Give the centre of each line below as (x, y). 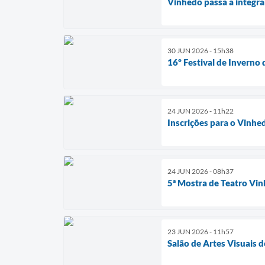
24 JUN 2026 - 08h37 (201, 171)
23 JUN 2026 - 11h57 (201, 231)
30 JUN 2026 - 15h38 (201, 50)
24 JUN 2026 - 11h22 (201, 111)
